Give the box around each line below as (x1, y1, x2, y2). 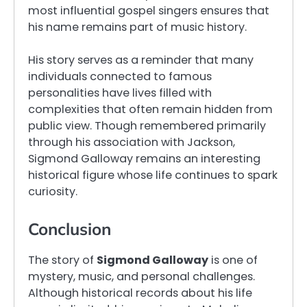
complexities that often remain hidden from (28, 101, 273, 117)
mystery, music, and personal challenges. (28, 269, 255, 285)
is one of (208, 252, 258, 269)
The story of (28, 252, 97, 269)
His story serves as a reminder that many (28, 51, 254, 68)
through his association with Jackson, (28, 134, 235, 150)
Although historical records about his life (28, 285, 252, 302)
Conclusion (28, 219, 111, 240)
